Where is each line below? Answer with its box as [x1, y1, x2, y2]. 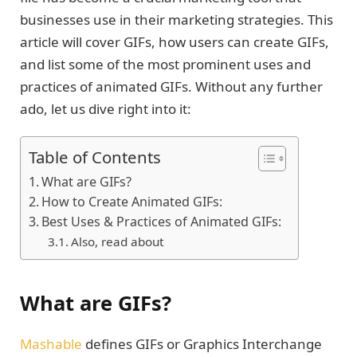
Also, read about [71, 233, 165, 250]
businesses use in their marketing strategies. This [20, 10, 333, 29]
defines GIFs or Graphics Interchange [82, 335, 322, 354]
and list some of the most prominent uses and [20, 55, 311, 74]
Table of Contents [29, 146, 161, 169]
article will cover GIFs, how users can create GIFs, [20, 33, 329, 52]
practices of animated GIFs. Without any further [20, 77, 323, 96]
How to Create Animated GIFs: [41, 193, 223, 211]
